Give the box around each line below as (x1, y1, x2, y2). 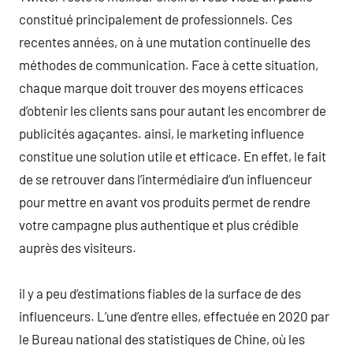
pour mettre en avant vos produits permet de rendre (19, 193, 310, 210)
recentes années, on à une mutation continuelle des (19, 33, 310, 50)
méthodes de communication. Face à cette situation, (19, 56, 318, 72)
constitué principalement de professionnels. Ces (19, 10, 292, 27)
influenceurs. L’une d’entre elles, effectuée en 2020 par (19, 307, 329, 324)
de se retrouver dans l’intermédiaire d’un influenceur (19, 170, 312, 187)
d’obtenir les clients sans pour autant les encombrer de (19, 102, 326, 118)
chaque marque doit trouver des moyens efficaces (19, 79, 303, 95)
